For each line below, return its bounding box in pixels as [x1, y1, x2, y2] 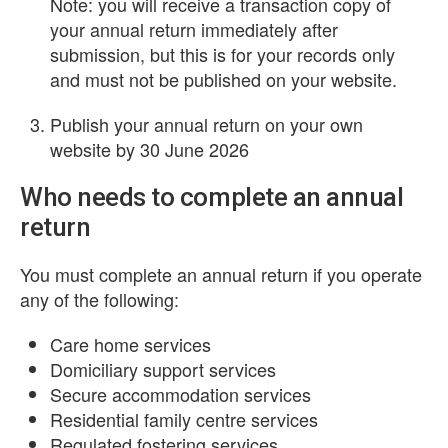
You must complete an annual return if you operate [20, 261, 422, 287]
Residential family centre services [50, 406, 318, 432]
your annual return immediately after [50, 16, 338, 42]
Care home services [50, 331, 211, 357]
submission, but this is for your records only [50, 41, 395, 67]
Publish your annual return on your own [50, 111, 363, 137]
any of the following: [20, 286, 179, 312]
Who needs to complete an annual [20, 182, 404, 212]
